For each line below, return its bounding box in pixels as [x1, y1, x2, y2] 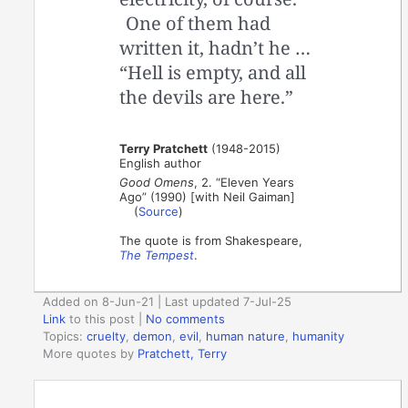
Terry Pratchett [119, 141, 209, 157]
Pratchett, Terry [138, 345, 228, 361]
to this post [66, 311, 136, 326]
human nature [206, 328, 286, 343]
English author [119, 156, 202, 171]
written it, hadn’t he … [119, 36, 311, 61]
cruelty [87, 328, 127, 343]
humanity [292, 328, 345, 343]
